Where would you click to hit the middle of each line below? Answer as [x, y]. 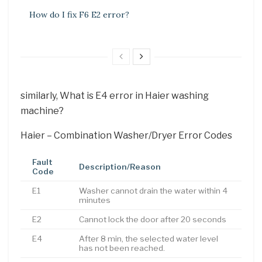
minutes [95, 200]
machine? [42, 111]
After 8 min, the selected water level [149, 238]
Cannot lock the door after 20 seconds [153, 219]
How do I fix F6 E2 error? [79, 14]
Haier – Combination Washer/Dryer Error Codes [126, 135]
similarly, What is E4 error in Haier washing [115, 95]
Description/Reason [120, 166]
